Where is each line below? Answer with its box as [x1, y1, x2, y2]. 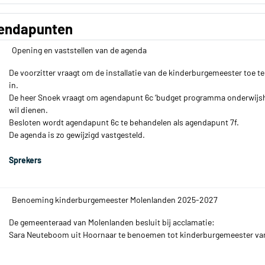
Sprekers [9, 155, 41, 165]
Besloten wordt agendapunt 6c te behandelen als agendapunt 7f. [9, 117, 239, 127]
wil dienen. [9, 105, 48, 115]
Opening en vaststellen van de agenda [12, 45, 147, 55]
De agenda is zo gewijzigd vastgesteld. [9, 130, 145, 140]
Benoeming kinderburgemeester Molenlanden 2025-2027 [12, 195, 218, 205]
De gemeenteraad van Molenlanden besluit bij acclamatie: [9, 217, 215, 227]
